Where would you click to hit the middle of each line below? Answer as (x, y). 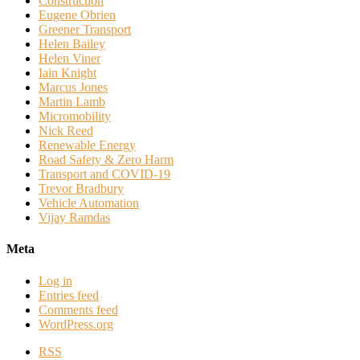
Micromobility (75, 117)
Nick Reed (66, 131)
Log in (55, 280)
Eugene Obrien (77, 15)
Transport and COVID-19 (104, 174)
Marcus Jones (73, 88)
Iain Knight (67, 73)
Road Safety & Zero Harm (106, 160)
